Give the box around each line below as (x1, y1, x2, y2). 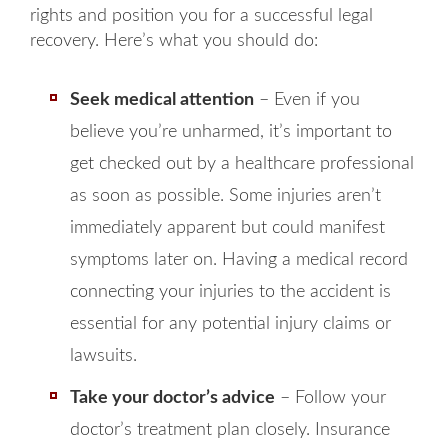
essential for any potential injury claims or (70, 315, 391, 333)
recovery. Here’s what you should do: (30, 32, 318, 50)
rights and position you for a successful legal (30, 7, 373, 25)
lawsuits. (70, 347, 137, 365)
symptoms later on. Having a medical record (70, 251, 408, 269)
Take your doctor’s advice (70, 389, 275, 407)
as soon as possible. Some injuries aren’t (70, 187, 381, 205)
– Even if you (254, 91, 360, 109)
